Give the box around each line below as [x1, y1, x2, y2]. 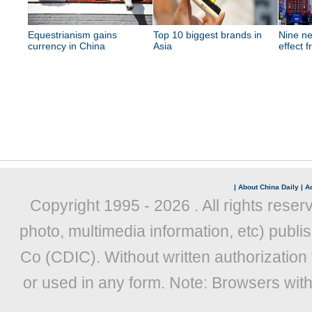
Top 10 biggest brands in [153, 29, 262, 40]
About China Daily [238, 183, 299, 191]
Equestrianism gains [28, 29, 117, 40]
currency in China [28, 40, 105, 52]
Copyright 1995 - [29, 196, 154, 214]
